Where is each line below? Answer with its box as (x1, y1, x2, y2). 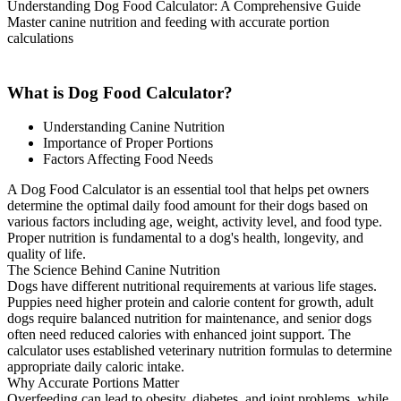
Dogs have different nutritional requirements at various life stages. (7, 278, 377, 294)
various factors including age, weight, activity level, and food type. (7, 214, 382, 230)
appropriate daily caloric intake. (7, 359, 184, 375)
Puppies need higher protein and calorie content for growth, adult (7, 294, 373, 311)
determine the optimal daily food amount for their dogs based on (7, 198, 368, 214)
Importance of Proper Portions (43, 135, 213, 151)
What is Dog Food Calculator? (7, 82, 233, 102)
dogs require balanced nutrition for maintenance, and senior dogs (7, 311, 371, 327)
